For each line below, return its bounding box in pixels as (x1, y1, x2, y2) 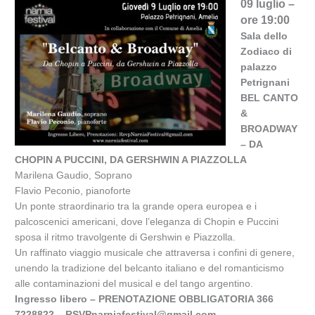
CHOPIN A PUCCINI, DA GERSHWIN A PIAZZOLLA (15, 154, 247, 165)
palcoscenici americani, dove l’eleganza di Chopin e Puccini (15, 216, 279, 227)
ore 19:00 (240, 13, 290, 26)
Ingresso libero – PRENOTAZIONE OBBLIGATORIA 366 (15, 293, 274, 304)
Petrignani (240, 77, 290, 88)
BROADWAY (240, 123, 297, 134)
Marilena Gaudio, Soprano (15, 169, 133, 181)
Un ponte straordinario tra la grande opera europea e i (15, 200, 257, 212)
